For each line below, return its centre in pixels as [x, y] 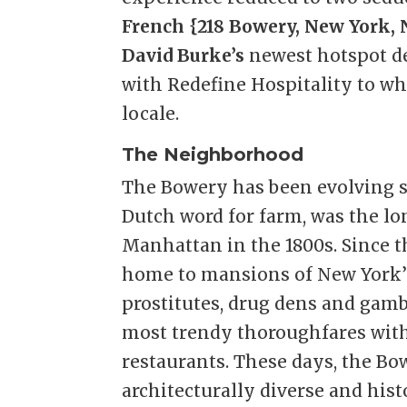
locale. [151, 114]
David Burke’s [184, 56]
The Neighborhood [213, 155]
